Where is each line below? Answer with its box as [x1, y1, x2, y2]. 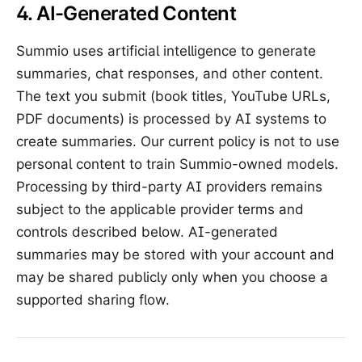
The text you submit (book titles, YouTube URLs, [16, 88, 330, 104]
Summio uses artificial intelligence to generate [16, 43, 316, 59]
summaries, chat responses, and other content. [16, 65, 323, 82]
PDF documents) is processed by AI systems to [16, 111, 326, 127]
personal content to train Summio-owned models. [16, 156, 339, 172]
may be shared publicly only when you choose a [16, 269, 328, 285]
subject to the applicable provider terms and [16, 201, 304, 217]
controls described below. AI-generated [16, 224, 278, 240]
